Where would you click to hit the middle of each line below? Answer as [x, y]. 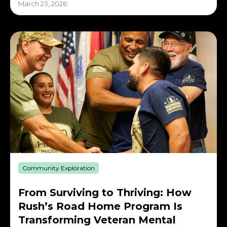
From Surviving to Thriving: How [105, 193]
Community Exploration [59, 168]
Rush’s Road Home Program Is [100, 206]
